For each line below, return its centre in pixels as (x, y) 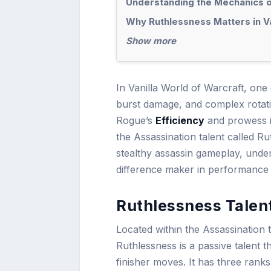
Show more (151, 41)
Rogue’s (136, 120)
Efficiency (180, 120)
